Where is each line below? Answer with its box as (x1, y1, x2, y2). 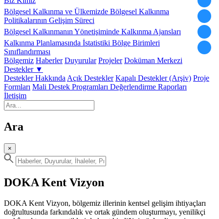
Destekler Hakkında (4, 74, 66, 82)
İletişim (4, 91, 26, 100)
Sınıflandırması (4, 47, 50, 56)
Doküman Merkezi (124, 56, 182, 65)
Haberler (36, 56, 63, 65)
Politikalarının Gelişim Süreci (4, 16, 94, 24)
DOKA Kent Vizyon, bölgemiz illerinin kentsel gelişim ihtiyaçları (4, 198, 206, 207)
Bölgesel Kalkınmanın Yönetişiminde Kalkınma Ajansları (4, 27, 181, 36)
